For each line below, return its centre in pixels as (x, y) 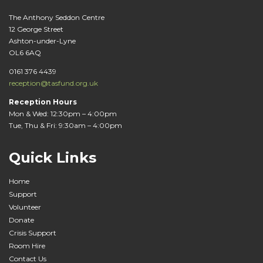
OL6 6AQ (25, 53)
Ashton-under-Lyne (42, 41)
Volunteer (25, 207)
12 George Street (36, 29)
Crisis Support (33, 232)
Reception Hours (43, 102)
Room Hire (27, 245)
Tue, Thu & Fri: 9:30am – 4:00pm (65, 125)
